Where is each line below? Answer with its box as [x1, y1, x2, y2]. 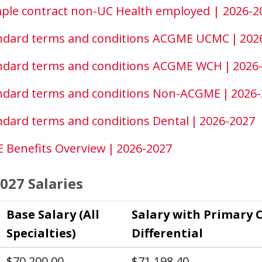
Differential [132, 225, 203, 241]
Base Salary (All [6, 206, 99, 222]
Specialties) [6, 225, 76, 241]
